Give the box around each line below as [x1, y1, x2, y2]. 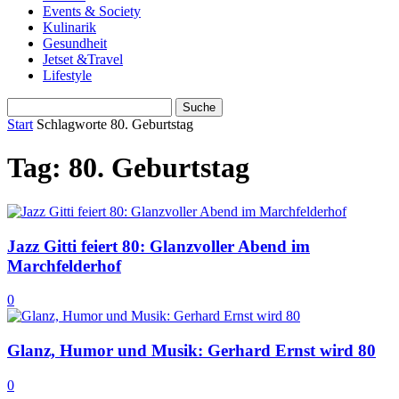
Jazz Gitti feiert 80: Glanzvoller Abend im [7, 236, 310, 256]
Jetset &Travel [43, 52, 123, 67]
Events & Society [43, 4, 141, 19]
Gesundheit [43, 36, 107, 51]
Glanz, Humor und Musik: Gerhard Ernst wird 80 [7, 341, 376, 361]
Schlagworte [37, 117, 107, 132]
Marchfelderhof [7, 256, 121, 275]
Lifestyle [43, 68, 92, 83]
